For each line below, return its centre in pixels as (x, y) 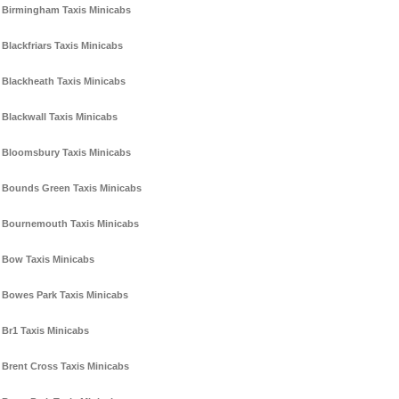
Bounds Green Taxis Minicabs (72, 188)
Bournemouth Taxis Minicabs (70, 224)
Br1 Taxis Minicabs (45, 331)
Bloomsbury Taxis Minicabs (66, 153)
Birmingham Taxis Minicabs (66, 10)
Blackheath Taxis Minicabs (64, 81)
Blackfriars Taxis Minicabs (62, 46)
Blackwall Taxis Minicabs (60, 117)
